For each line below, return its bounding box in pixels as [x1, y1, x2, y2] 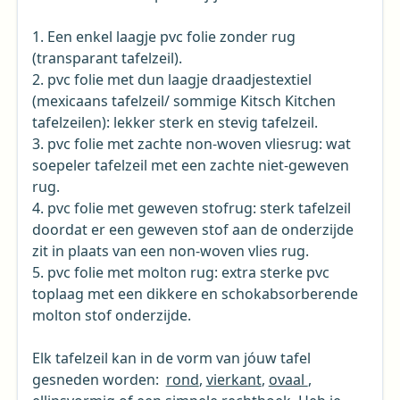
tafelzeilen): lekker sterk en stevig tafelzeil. [31, 112, 318, 132]
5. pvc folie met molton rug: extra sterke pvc [31, 262, 329, 282]
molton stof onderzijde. [31, 304, 191, 325]
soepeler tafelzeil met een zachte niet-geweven [31, 154, 349, 175]
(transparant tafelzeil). [31, 47, 182, 68]
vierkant [205, 369, 262, 389]
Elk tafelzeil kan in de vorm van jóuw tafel [31, 347, 311, 368]
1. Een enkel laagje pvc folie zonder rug [31, 26, 296, 46]
